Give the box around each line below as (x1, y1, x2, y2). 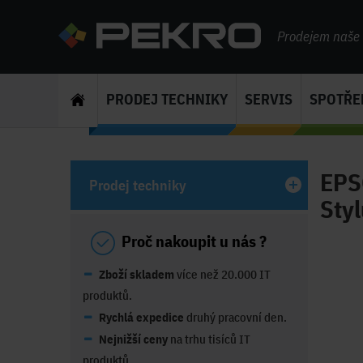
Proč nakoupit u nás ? (122, 230, 267, 252)
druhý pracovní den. (184, 309, 287, 325)
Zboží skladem (99, 266, 177, 282)
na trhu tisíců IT (168, 331, 250, 347)
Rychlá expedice (99, 309, 184, 325)
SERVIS (245, 90, 293, 109)
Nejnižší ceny (99, 331, 168, 347)
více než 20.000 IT (177, 266, 271, 282)
